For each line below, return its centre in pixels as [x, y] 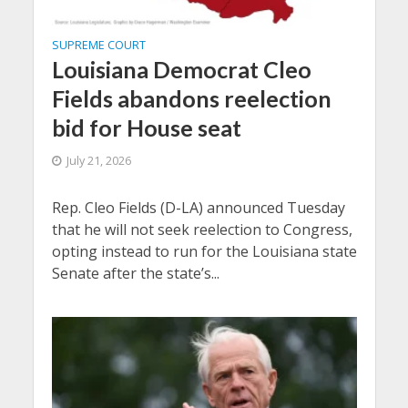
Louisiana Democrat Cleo [181, 69]
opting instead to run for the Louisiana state [204, 251]
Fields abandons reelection [191, 98]
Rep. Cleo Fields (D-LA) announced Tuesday [198, 207]
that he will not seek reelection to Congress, [202, 229]
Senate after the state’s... [135, 273]
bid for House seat [146, 127]
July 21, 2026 [98, 160]
